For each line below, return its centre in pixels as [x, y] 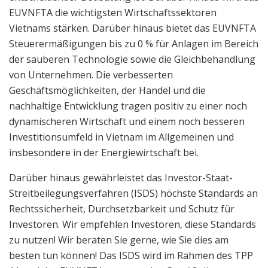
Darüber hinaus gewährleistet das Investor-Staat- [121, 177]
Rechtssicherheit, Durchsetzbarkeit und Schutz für [122, 208]
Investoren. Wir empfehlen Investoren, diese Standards [133, 224]
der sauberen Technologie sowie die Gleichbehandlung [132, 59]
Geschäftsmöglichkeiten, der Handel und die [107, 90]
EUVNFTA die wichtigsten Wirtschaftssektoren [113, 12]
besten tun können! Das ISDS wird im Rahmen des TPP [131, 255]
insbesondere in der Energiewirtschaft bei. [104, 152]
